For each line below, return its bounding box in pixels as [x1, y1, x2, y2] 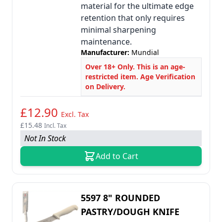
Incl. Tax [44, 121, 66, 130]
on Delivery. [85, 82, 125, 91]
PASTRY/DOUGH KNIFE [81, 206, 179, 218]
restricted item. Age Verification [85, 72, 195, 81]
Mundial [131, 48, 159, 57]
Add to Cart [96, 151, 138, 162]
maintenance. [81, 36, 132, 47]
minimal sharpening [81, 24, 156, 35]
